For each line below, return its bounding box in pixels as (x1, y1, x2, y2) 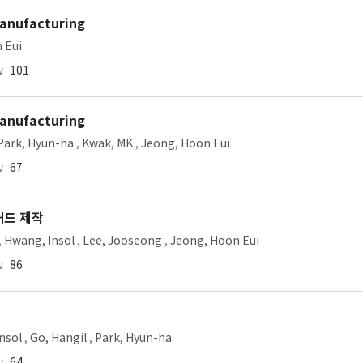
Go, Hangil (30, 331, 87, 345)
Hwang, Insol (4, 233, 75, 248)
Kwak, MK (82, 136, 133, 151)
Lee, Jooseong (83, 233, 162, 248)
